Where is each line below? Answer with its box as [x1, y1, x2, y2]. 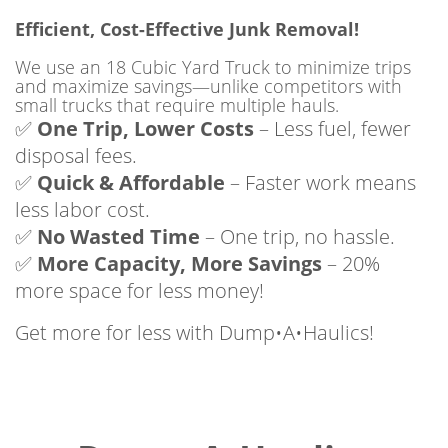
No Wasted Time [37, 222, 200, 250]
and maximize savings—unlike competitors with [15, 73, 402, 98]
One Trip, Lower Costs [37, 114, 254, 142]
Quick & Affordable [37, 168, 225, 196]
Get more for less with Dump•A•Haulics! [15, 318, 374, 346]
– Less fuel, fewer [254, 114, 411, 142]
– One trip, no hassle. [200, 222, 395, 250]
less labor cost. [15, 195, 150, 223]
